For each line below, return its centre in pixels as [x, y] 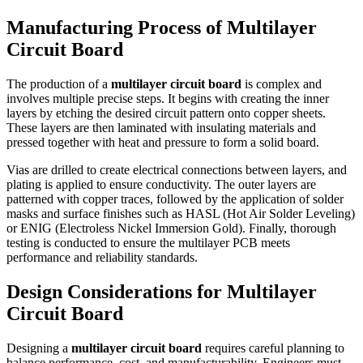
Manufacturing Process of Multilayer [162, 27]
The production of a [59, 83]
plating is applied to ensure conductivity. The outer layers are [161, 184]
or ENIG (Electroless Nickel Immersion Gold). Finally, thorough [171, 228]
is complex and [282, 83]
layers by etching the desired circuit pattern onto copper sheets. [166, 113]
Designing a [39, 348]
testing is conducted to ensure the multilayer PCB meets [148, 242]
